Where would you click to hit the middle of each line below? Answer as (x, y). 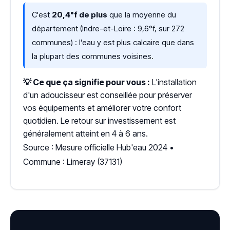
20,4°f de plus (80, 15)
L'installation (173, 82)
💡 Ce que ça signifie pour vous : (87, 82)
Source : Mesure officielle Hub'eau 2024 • (98, 147)
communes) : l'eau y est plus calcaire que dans (113, 42)
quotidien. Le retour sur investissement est (99, 121)
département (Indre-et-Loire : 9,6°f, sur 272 (108, 28)
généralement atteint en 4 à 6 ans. (85, 133)
